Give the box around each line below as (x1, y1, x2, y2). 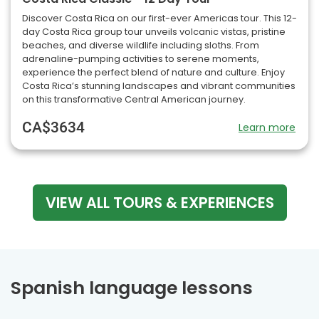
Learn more (239, 120, 296, 135)
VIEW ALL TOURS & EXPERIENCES (45, 192, 274, 214)
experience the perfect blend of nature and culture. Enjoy (22, 66, 285, 79)
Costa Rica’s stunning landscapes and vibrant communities (22, 80, 296, 93)
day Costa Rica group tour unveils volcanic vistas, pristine (22, 26, 286, 38)
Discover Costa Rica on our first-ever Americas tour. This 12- (22, 12, 297, 25)
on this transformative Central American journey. (22, 93, 246, 106)
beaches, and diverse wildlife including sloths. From (22, 39, 259, 52)
